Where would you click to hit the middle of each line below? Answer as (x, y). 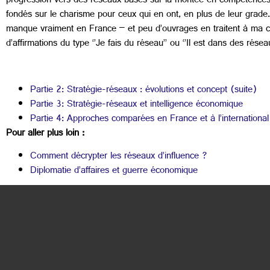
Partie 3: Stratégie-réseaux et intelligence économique (137, 105)
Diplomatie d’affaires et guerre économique (114, 172)
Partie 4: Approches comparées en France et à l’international (149, 119)
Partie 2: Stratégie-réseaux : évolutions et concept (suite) (143, 90)
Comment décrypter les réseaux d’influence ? (119, 157)
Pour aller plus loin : (45, 134)
